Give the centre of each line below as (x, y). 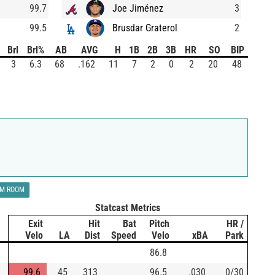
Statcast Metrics (128, 207)
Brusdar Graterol (145, 28)
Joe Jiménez (138, 8)
